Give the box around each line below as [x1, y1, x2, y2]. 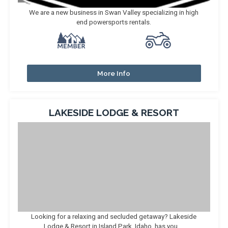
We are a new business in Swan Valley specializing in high [29, 8, 199, 16]
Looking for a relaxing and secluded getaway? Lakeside [31, 212, 197, 220]
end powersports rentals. [76, 18, 152, 26]
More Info [97, 69, 131, 77]
